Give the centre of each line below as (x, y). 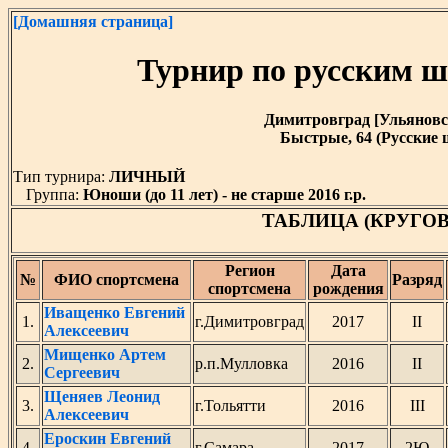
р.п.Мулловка (241, 363)
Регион (249, 270)
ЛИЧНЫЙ (149, 177)
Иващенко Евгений (114, 312)
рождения (348, 288)
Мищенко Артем (105, 354)
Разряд (417, 279)
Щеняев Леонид (102, 396)
